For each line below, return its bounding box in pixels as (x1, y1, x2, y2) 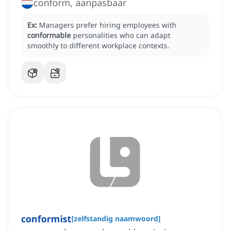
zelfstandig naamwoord (74, 214, 158, 224)
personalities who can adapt (73, 30, 170, 41)
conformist (21, 213, 71, 225)
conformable (27, 30, 71, 41)
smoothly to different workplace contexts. (27, 41, 169, 51)
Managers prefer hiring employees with (39, 20, 177, 30)
